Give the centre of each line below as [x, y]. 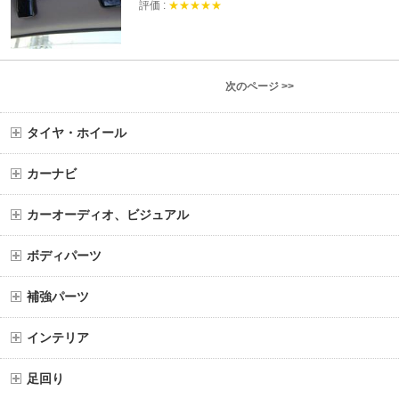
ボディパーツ [64, 256]
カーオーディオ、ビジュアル [108, 215]
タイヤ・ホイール [77, 133]
